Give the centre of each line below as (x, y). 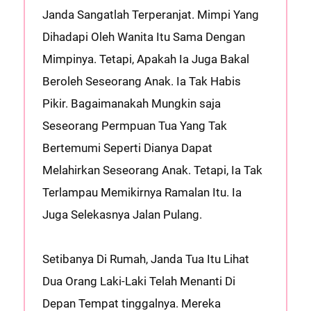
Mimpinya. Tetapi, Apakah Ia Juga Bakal (145, 59)
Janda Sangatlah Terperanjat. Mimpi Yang (150, 15)
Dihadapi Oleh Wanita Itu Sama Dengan (143, 37)
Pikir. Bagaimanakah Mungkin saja (131, 103)
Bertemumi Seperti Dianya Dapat (127, 148)
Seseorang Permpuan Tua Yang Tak (134, 126)
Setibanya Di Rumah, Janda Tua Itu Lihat (145, 259)
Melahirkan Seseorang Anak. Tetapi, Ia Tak (152, 170)
